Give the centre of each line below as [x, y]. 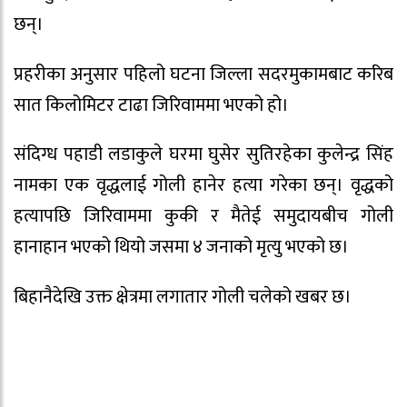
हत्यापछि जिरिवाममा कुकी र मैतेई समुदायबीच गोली [203, 217]
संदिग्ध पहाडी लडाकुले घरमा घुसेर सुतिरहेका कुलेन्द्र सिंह [203, 155]
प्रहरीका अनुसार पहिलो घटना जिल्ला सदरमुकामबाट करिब [203, 74]
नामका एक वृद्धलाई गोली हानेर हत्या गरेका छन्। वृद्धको [203, 186]
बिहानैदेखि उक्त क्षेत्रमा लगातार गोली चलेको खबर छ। [183, 298]
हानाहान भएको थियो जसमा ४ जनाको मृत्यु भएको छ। [181, 248]
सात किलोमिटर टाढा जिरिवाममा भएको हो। [151, 105]
